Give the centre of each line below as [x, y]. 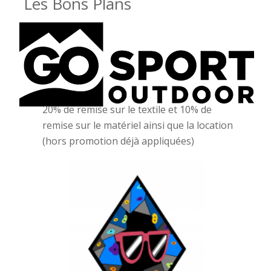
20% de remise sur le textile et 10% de [127, 109]
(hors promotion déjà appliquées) [119, 141]
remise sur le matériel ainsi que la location [138, 125]
